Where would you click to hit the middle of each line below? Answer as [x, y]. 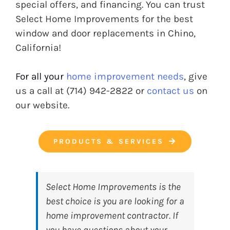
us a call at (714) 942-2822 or [81, 91]
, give [196, 76]
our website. [42, 105]
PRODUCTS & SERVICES [109, 141]
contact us [170, 91]
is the [169, 187]
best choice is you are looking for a [115, 201]
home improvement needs [125, 76]
